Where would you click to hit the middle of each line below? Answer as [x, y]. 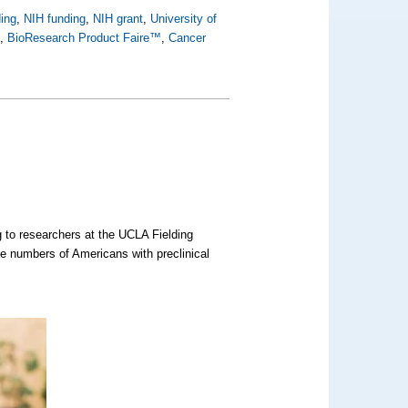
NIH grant [118, 19]
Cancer [188, 38]
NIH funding [55, 19]
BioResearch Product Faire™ [85, 38]
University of [184, 19]
